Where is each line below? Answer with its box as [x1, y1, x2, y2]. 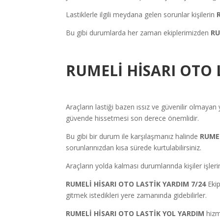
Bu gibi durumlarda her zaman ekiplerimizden [66, 27, 211, 37]
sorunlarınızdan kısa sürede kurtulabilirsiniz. [66, 142, 202, 152]
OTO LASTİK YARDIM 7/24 [118, 179, 208, 189]
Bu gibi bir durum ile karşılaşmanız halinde [66, 131, 200, 141]
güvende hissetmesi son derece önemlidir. [66, 113, 199, 123]
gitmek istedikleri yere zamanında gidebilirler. [66, 190, 207, 200]
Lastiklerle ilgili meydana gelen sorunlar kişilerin [66, 9, 217, 19]
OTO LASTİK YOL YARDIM [118, 208, 207, 218]
